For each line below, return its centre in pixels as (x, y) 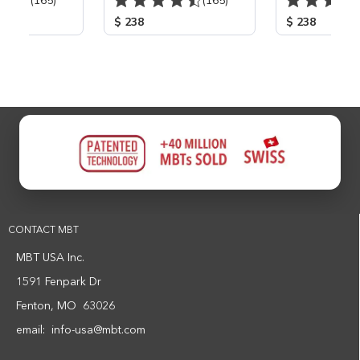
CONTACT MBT (43, 231)
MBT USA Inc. (50, 258)
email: (34, 330)
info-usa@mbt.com (98, 330)
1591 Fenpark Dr (59, 282)
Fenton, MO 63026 (65, 306)
